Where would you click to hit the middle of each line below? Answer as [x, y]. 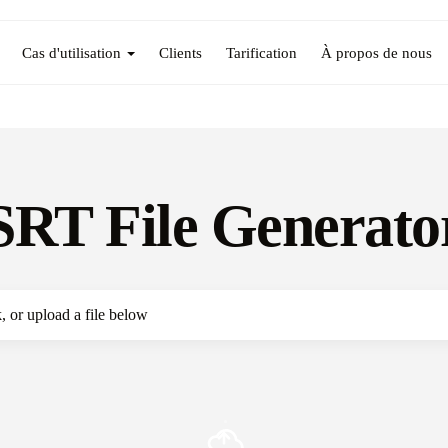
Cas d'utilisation [71, 52]
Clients [180, 52]
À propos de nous [376, 52]
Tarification [261, 52]
